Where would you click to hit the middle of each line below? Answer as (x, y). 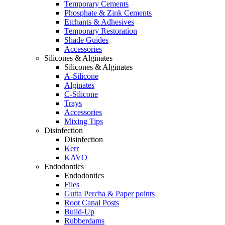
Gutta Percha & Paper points (109, 194)
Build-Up (79, 212)
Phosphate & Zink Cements (108, 13)
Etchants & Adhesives (99, 22)
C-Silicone (81, 94)
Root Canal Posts (92, 203)
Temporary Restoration (101, 31)
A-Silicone (81, 76)
